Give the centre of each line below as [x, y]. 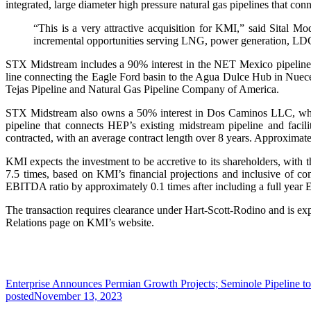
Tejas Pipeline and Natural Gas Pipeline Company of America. [142, 89]
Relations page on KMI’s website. [80, 222]
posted [20, 296]
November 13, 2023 [78, 296]
